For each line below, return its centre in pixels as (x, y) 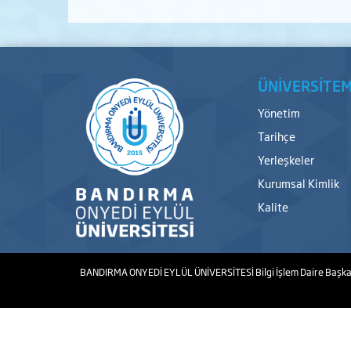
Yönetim (279, 112)
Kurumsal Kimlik (298, 183)
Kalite (273, 206)
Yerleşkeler (286, 159)
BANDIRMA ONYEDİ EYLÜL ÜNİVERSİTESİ (168, 271)
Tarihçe (276, 136)
